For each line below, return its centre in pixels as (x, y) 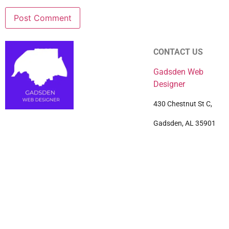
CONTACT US (178, 52)
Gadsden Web (179, 72)
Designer (169, 84)
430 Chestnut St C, (184, 104)
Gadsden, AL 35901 (185, 123)
